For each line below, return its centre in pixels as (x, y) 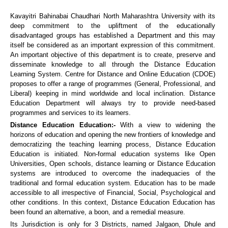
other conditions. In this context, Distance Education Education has (113, 202)
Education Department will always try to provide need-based (113, 103)
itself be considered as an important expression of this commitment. (113, 45)
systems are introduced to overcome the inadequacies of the (113, 173)
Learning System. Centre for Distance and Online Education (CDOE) (113, 74)
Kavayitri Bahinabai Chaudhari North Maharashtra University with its (113, 16)
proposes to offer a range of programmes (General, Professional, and (113, 84)
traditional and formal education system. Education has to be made (113, 183)
